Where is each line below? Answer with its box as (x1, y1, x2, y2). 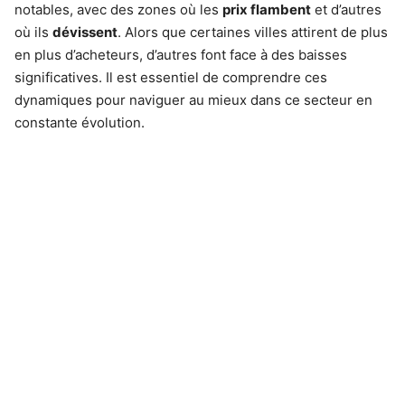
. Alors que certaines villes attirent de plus (118, 24, 388, 41)
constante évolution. (14, 114, 145, 131)
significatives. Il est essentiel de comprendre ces (14, 69, 327, 86)
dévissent (52, 24, 118, 41)
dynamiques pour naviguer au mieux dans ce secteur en (14, 91, 372, 108)
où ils (14, 24, 52, 41)
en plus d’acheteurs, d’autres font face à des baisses (14, 46, 347, 63)
